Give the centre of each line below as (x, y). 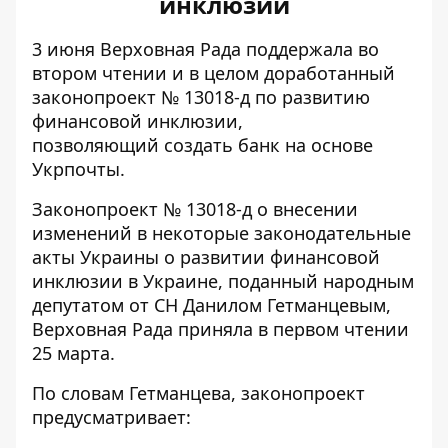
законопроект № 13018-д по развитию (201, 97)
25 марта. (73, 353)
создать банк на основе (268, 145)
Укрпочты (76, 169)
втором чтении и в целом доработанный (213, 73)
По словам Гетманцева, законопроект (198, 393)
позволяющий (98, 145)
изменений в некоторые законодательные (221, 233)
